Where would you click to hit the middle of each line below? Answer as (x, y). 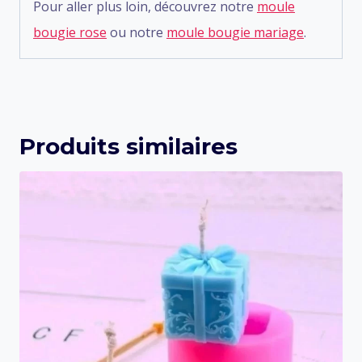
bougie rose (70, 32)
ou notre (137, 32)
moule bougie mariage (235, 32)
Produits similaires (128, 146)
